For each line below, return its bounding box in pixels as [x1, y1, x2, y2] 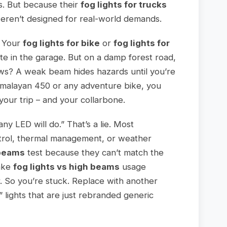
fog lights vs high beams [13, 162, 120, 172]
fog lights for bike [23, 38, 100, 49]
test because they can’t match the [25, 147, 164, 158]
